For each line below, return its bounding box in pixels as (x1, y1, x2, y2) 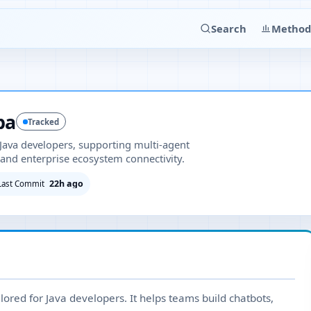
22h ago (49, 177, 83, 190)
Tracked (27, 116, 59, 127)
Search (211, 22, 246, 35)
